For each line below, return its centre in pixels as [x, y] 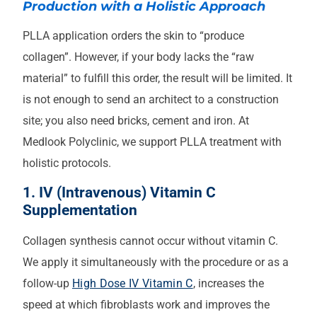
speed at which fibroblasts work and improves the [146, 305]
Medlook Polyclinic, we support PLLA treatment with [152, 142]
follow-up [47, 284]
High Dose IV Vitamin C [133, 284]
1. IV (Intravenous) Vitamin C [119, 193]
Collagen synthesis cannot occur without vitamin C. [150, 241]
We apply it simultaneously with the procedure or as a [156, 263]
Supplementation [80, 211]
